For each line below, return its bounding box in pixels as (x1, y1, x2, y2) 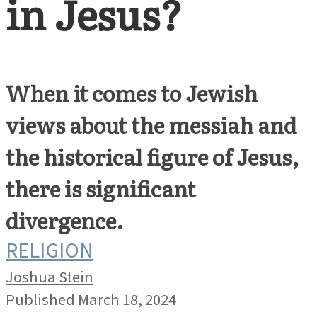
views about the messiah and (6, 108, 296, 141)
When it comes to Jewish (6, 76, 258, 109)
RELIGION (6, 236, 93, 267)
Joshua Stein (6, 266, 93, 289)
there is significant (6, 172, 195, 204)
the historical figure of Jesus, (6, 140, 299, 173)
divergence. (6, 204, 124, 236)
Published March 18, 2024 (6, 289, 176, 312)
